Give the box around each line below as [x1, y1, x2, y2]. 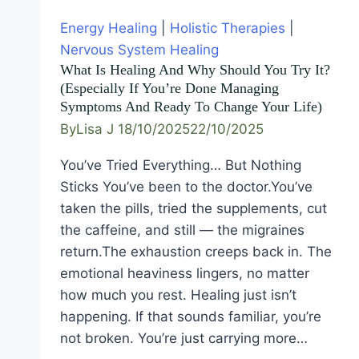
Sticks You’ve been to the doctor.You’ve [60, 179, 313, 196]
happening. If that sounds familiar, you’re [60, 309, 321, 325]
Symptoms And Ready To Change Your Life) [60, 99, 322, 115]
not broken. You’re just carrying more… [60, 330, 308, 347]
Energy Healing [60, 20, 157, 37]
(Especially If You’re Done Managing [60, 80, 279, 97]
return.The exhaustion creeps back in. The [60, 244, 332, 260]
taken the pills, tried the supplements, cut [60, 200, 327, 217]
